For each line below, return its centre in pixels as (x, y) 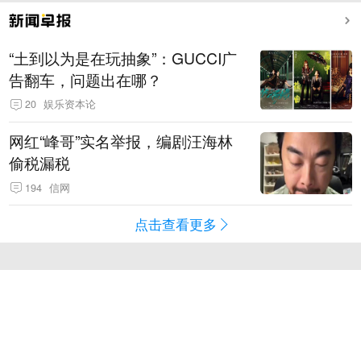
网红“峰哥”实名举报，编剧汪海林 (121, 141)
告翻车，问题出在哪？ (86, 79)
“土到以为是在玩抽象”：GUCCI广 (123, 58)
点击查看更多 (176, 224)
